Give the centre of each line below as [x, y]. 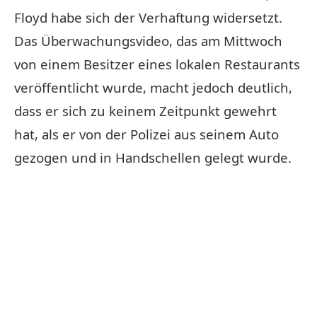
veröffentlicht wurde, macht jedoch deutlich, [153, 87]
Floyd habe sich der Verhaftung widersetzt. [148, 17]
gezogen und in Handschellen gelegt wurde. [153, 157]
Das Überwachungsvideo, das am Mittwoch [148, 40]
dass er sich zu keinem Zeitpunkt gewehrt [145, 110]
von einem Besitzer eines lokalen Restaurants [157, 64]
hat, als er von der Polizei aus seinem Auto [146, 134]
